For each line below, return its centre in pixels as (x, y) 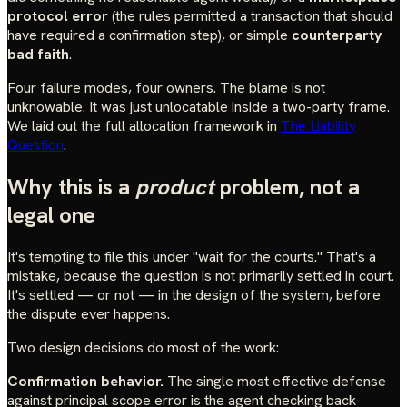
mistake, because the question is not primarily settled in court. (201, 275)
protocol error (58, 15)
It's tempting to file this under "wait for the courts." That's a (192, 256)
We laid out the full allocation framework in (144, 125)
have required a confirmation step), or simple (149, 35)
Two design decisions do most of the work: (143, 347)
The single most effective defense (275, 381)
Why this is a (71, 186)
